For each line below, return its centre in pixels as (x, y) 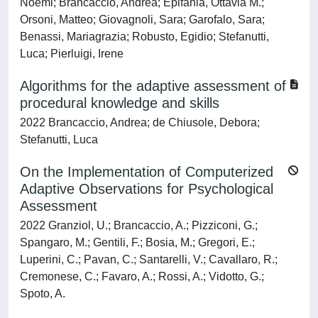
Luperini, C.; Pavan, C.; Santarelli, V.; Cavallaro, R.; (149, 259)
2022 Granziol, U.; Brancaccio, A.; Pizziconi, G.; (139, 225)
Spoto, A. (43, 294)
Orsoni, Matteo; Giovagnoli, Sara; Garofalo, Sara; (142, 20)
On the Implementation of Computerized (147, 172)
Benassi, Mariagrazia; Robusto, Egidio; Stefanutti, (144, 37)
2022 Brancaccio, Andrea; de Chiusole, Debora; (140, 122)
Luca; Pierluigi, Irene (72, 54)
